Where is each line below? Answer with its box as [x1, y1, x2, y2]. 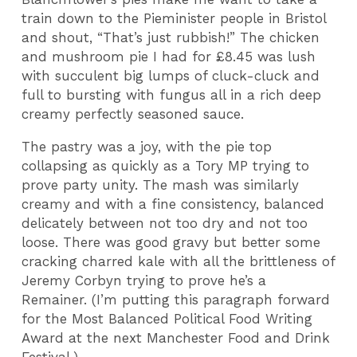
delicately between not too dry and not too [22, 214, 308, 231]
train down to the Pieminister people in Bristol [22, 10, 327, 27]
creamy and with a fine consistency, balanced [22, 195, 325, 212]
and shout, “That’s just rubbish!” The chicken [22, 29, 320, 46]
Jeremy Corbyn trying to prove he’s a [22, 272, 267, 288]
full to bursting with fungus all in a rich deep [22, 87, 322, 104]
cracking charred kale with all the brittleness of [22, 253, 335, 269]
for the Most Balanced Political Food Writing [22, 310, 313, 327]
